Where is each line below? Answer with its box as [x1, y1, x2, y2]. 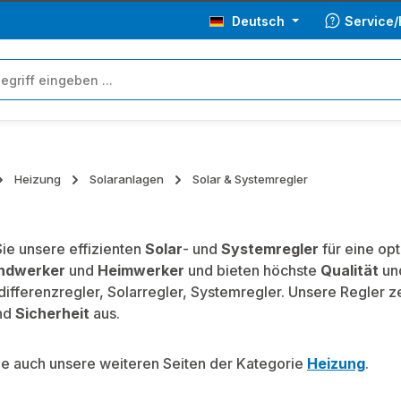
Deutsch [232, 13, 285, 29]
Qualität [320, 261, 379, 279]
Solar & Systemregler [192, 172, 308, 186]
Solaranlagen [90, 172, 164, 186]
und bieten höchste [184, 261, 320, 279]
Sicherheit [15, 304, 90, 322]
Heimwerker [98, 261, 184, 279]
